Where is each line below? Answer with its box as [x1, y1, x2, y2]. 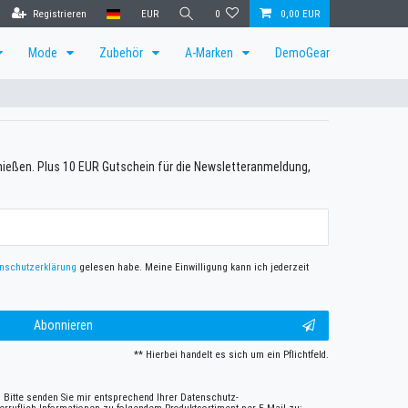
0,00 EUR [280, 7, 320, 20]
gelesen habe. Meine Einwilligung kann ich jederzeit [76, 260, 309, 273]
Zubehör [99, 45, 146, 62]
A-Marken [185, 45, 236, 62]
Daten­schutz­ [180, 391, 239, 404]
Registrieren [32, 7, 87, 20]
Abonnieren [33, 317, 93, 334]
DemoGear [275, 45, 330, 62]
